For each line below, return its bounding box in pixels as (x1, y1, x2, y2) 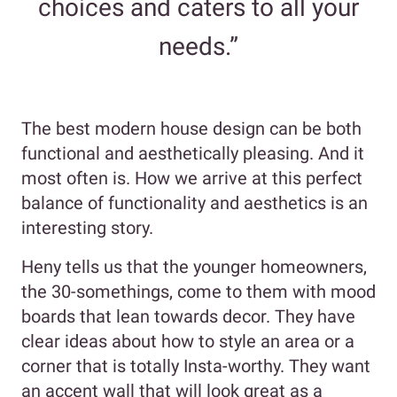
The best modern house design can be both (21, 118, 362, 140)
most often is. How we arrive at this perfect (21, 167, 362, 190)
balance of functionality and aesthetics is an (21, 192, 368, 214)
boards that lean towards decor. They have (21, 306, 355, 328)
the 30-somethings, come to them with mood (21, 281, 376, 303)
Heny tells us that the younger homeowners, (21, 256, 367, 278)
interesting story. (21, 217, 158, 239)
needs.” (159, 32, 238, 62)
